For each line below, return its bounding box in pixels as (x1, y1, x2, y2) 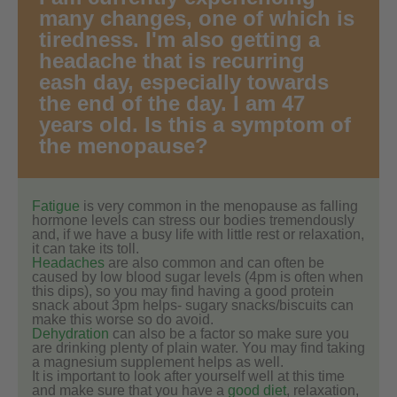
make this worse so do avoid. (32, 311, 217, 327)
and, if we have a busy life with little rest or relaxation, (32, 226, 364, 242)
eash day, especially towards (39, 69, 329, 94)
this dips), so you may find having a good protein (32, 283, 334, 299)
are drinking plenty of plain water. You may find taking (32, 339, 365, 355)
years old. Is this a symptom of (39, 112, 351, 136)
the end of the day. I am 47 (39, 90, 305, 115)
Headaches (32, 254, 105, 270)
